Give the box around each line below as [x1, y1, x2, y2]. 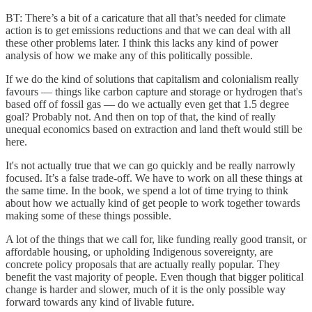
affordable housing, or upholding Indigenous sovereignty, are [6, 245, 273, 258]
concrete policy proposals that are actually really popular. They [6, 258, 280, 270]
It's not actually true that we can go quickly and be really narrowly [6, 159, 295, 171]
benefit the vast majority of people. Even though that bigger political [6, 270, 304, 283]
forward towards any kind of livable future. [6, 295, 194, 308]
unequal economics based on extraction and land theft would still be [6, 123, 302, 135]
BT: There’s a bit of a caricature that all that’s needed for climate [6, 11, 286, 24]
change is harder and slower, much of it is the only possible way [6, 283, 286, 295]
